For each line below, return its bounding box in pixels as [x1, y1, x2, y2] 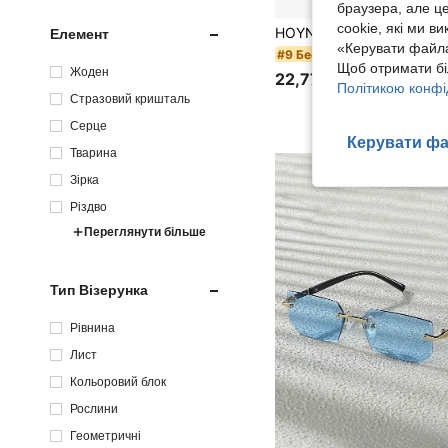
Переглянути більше [84, 223, 206, 239]
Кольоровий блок [70, 373, 166, 389]
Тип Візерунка [50, 280, 148, 299]
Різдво [70, 198, 107, 214]
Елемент [50, 24, 109, 43]
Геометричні [70, 427, 141, 443]
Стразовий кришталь [70, 90, 190, 106]
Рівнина [70, 319, 115, 335]
